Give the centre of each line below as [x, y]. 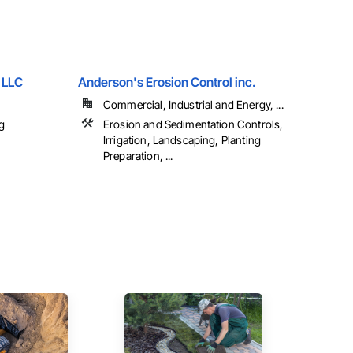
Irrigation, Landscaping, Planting [182, 140]
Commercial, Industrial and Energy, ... [193, 105]
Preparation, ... [138, 156]
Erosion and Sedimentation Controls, [193, 124]
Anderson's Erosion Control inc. [167, 82]
